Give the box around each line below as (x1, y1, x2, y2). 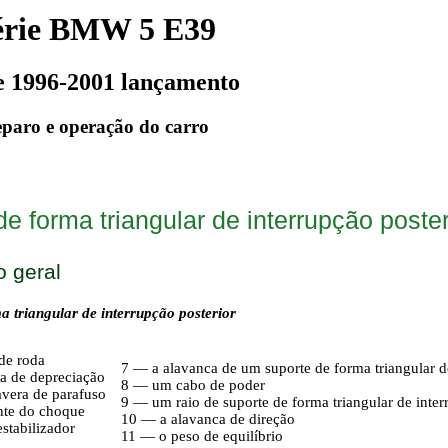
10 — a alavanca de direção (121, 411, 295, 427)
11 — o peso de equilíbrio (121, 428, 283, 444)
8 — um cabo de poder (121, 377, 265, 393)
